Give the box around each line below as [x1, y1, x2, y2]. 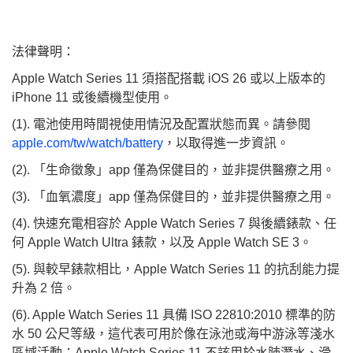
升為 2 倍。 [12, 281, 76, 295]
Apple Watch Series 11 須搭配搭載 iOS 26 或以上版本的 [12, 71, 325, 85]
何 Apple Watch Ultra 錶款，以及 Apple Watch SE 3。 [12, 235, 312, 249]
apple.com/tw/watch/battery [12, 136, 163, 150]
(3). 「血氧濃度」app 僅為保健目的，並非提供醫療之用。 [12, 189, 335, 203]
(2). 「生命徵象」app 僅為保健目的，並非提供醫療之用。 [12, 162, 335, 176]
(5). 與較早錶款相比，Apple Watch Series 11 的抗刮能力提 [12, 262, 340, 276]
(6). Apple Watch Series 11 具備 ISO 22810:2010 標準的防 [12, 307, 336, 321]
